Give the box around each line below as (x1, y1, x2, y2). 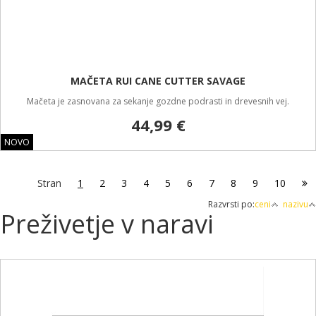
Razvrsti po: (208, 198, 255, 210)
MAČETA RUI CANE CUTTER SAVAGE (71, 74, 245, 87)
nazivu (283, 198, 308, 210)
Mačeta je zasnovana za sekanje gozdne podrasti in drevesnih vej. (27, 95, 289, 107)
